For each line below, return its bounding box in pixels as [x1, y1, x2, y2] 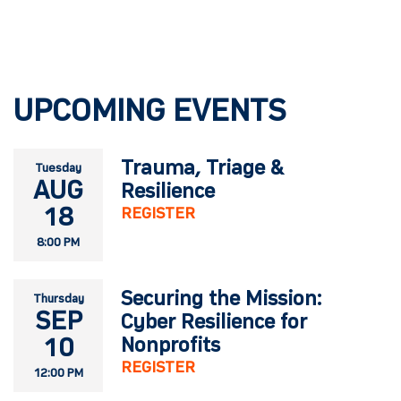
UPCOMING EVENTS [13, 96, 286, 129]
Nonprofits [121, 335, 220, 357]
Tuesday [35, 161, 81, 175]
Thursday [32, 292, 84, 305]
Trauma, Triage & [121, 158, 284, 180]
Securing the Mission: [121, 288, 321, 311]
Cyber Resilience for [121, 311, 307, 334]
